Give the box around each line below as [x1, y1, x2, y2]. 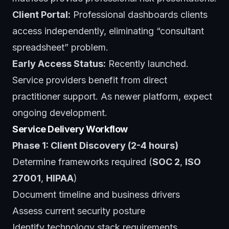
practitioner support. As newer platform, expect [12, 90, 212, 102]
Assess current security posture [12, 205, 145, 216]
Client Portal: [12, 9, 71, 20]
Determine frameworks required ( [12, 156, 152, 167]
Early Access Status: [12, 58, 106, 69]
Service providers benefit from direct [12, 74, 167, 85]
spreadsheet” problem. [12, 41, 108, 53]
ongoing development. [12, 107, 107, 118]
